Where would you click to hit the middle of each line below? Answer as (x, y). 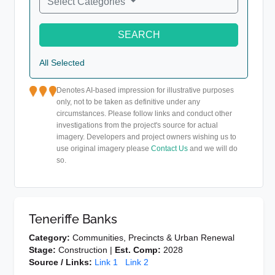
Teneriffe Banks (73, 219)
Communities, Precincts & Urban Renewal (152, 238)
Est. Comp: (138, 250)
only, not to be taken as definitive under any (129, 102)
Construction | (85, 250)
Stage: (42, 250)
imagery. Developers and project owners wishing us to (147, 137)
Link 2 (137, 262)
